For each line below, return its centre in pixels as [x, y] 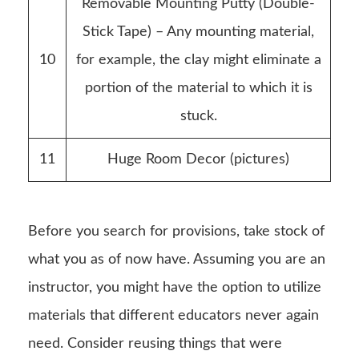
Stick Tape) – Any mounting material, [198, 32]
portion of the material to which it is [198, 88]
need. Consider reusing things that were [155, 343]
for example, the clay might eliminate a [198, 60]
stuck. [198, 116]
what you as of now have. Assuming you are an [177, 259]
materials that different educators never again [173, 315]
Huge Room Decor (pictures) [198, 159]
